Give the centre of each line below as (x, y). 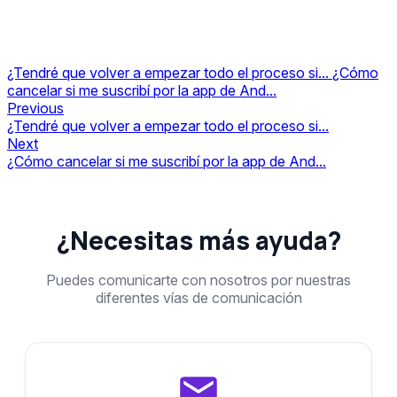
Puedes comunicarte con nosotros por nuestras (198, 280)
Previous (35, 108)
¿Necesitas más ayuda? (198, 240)
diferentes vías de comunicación (198, 297)
